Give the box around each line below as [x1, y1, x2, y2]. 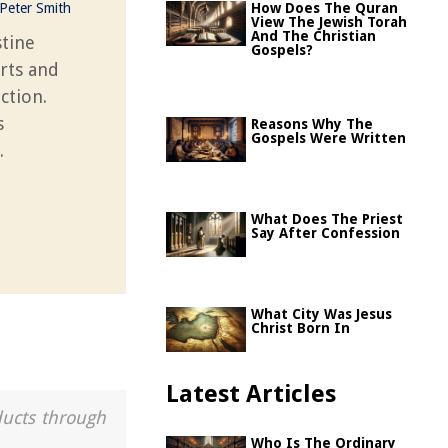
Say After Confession [251, 225, 400, 241]
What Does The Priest [251, 211, 403, 227]
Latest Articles [166, 380, 336, 408]
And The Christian [251, 28, 376, 44]
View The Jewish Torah [251, 14, 407, 30]
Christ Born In [251, 320, 350, 336]
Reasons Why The [251, 116, 373, 132]
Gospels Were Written [251, 130, 406, 146]
